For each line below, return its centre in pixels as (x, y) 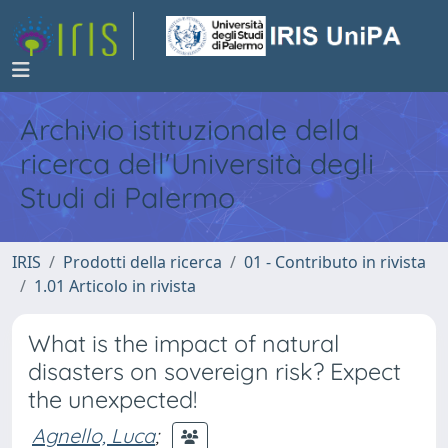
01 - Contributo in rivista (335, 262)
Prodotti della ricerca (142, 262)
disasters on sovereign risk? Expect (214, 371)
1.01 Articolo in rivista (115, 286)
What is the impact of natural (183, 343)
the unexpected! (112, 399)
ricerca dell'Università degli (197, 163)
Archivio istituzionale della (189, 129)
